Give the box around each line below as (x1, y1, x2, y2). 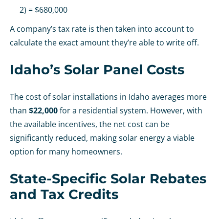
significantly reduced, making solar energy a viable (10, 132, 195, 144)
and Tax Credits (10, 186, 118, 203)
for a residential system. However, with (58, 105, 202, 116)
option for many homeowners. (10, 146, 122, 157)
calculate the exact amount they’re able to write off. (10, 37, 201, 48)
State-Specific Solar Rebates (10, 171, 206, 187)
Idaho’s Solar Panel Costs (10, 62, 184, 78)
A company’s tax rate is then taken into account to (10, 23, 194, 35)
